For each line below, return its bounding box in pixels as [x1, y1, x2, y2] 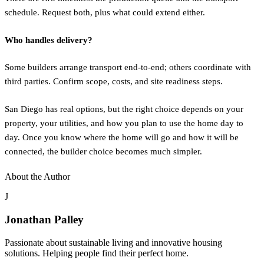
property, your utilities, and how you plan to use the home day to [5, 118, 243, 128]
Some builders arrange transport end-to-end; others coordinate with [5, 62, 251, 72]
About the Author [5, 171, 70, 182]
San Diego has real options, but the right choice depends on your [5, 104, 243, 114]
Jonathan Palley [5, 213, 84, 226]
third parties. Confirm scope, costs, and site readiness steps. [5, 77, 223, 87]
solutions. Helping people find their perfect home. [5, 247, 189, 258]
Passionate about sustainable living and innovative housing [5, 237, 222, 247]
